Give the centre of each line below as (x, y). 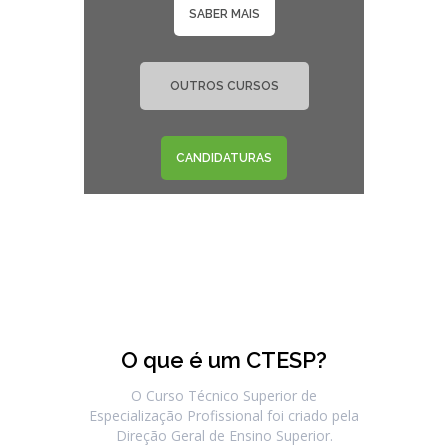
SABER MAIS (224, 14)
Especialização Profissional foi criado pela (224, 415)
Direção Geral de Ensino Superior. (224, 435)
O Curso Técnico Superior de (224, 395)
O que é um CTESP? (224, 360)
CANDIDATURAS (224, 158)
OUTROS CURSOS (224, 86)
